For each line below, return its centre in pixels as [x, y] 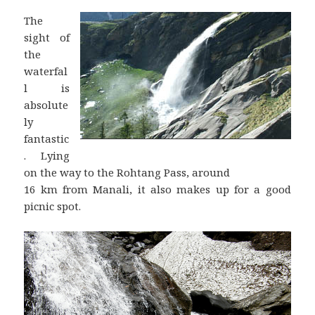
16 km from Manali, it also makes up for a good [157, 189]
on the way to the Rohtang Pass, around [127, 172]
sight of [47, 37]
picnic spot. [53, 206]
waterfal [46, 71]
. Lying [47, 155]
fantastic [47, 138]
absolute [46, 104]
